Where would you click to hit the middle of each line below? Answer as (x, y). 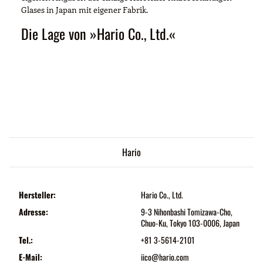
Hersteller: (37, 194)
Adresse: (33, 211)
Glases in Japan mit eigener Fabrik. (85, 9)
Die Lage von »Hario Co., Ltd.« (98, 33)
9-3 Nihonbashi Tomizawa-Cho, (187, 211)
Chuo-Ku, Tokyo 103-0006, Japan (190, 222)
